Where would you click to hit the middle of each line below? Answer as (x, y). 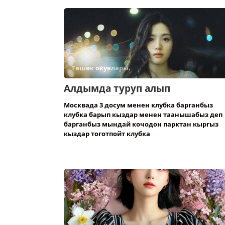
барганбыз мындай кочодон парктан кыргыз (141, 124)
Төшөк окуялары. (101, 68)
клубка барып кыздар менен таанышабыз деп (143, 115)
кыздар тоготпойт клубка (107, 134)
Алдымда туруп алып (117, 88)
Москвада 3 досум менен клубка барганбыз (138, 105)
